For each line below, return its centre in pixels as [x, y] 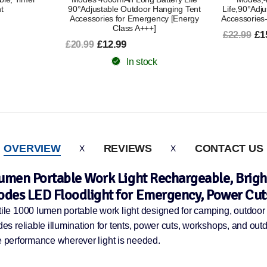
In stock [142, 52]
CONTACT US [229, 149]
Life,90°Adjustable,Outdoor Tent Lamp [134, 9]
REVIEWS [128, 149]
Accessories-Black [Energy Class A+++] [134, 19]
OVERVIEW [32, 149]
